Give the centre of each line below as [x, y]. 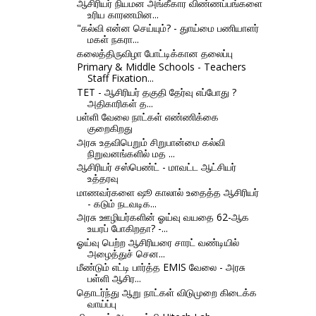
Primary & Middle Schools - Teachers [161, 67]
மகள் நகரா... [113, 39]
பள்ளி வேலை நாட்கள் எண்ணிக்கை [147, 117]
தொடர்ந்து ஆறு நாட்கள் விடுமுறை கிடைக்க [166, 292]
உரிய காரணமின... [123, 14]
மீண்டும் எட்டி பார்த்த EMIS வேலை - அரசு [161, 267]
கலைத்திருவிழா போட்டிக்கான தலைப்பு [154, 53]
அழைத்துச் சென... [126, 253]
